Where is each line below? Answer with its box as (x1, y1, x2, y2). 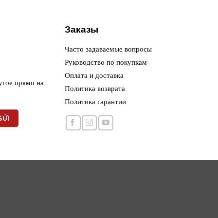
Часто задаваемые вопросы (65, 44, 152, 54)
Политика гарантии (65, 96, 127, 106)
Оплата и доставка (65, 70, 124, 80)
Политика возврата (65, 83, 126, 93)
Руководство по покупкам (65, 57, 147, 67)
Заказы (65, 23, 99, 36)
